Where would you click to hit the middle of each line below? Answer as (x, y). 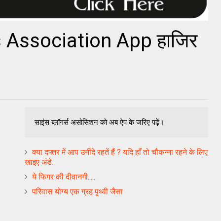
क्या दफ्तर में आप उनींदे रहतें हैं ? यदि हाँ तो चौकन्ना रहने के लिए (120, 152)
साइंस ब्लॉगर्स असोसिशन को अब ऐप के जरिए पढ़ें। (99, 123)
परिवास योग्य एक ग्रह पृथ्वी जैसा (77, 192)
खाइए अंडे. (39, 162)
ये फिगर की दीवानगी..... (64, 177)
